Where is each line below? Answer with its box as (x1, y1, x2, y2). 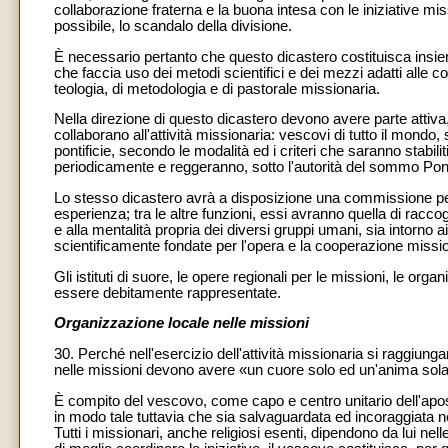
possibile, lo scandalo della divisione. (54, 18, 292, 35)
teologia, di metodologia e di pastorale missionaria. (54, 80, 380, 97)
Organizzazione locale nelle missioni (54, 315, 309, 332)
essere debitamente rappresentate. (54, 284, 281, 301)
